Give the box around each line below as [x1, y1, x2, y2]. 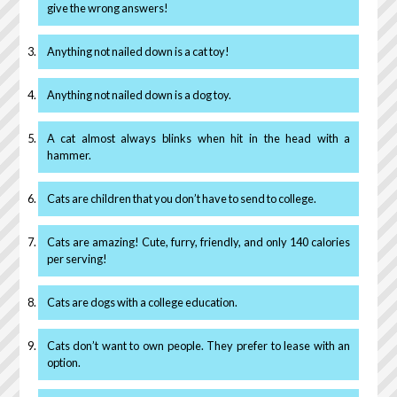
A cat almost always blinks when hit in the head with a [46, 130, 351, 145]
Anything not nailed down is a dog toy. [46, 87, 231, 102]
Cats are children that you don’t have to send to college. [46, 191, 316, 206]
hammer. [46, 147, 91, 162]
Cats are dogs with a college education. [46, 294, 237, 309]
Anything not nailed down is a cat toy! [46, 43, 230, 58]
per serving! [46, 251, 107, 266]
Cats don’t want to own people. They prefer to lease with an [46, 338, 351, 353]
